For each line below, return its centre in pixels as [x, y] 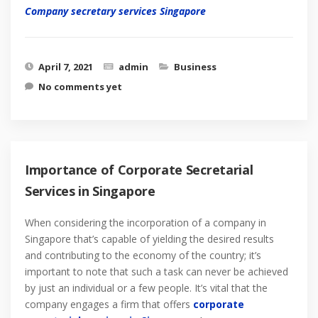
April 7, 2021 [66, 67]
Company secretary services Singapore [115, 11]
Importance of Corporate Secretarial [139, 170]
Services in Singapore [90, 191]
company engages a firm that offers [109, 304]
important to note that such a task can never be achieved [157, 272]
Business [195, 67]
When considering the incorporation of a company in [146, 223]
